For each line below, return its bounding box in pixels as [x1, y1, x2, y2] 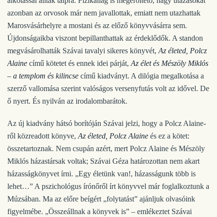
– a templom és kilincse [7, 72, 78, 80]
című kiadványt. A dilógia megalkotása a [78, 72, 204, 80]
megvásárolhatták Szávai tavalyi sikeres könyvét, [7, 46, 158, 55]
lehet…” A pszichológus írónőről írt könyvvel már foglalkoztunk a [7, 182, 209, 190]
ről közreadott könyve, [7, 132, 78, 140]
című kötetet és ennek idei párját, [27, 59, 131, 67]
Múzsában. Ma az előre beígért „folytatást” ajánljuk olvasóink [7, 195, 195, 203]
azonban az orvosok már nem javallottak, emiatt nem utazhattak [7, 9, 201, 17]
